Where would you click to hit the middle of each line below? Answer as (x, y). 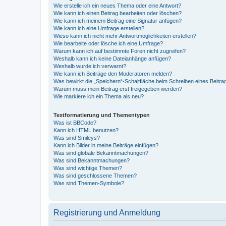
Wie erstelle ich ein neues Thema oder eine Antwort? (117, 5)
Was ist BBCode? (75, 122)
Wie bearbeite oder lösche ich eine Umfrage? (108, 43)
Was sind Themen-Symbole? (89, 183)
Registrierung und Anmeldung (107, 212)
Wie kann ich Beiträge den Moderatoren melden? (113, 73)
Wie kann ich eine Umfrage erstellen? (99, 28)
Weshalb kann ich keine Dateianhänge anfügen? (112, 58)
